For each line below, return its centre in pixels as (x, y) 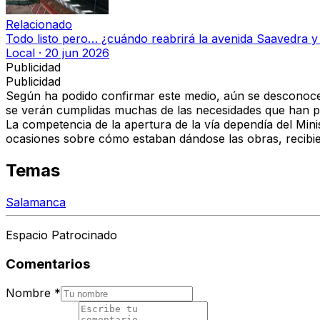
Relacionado (39, 25)
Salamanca (36, 202)
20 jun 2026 (77, 53)
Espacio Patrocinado (61, 235)
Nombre (28, 292)
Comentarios (48, 264)
